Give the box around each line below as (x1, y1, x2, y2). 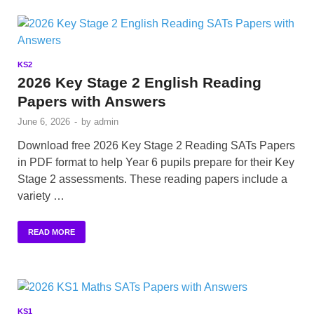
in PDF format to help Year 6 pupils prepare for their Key (18, 156, 294, 169)
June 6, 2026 (18, 116, 70, 128)
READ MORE (28, 228, 75, 237)
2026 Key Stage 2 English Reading (18, 74, 261, 91)
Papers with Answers (18, 93, 166, 110)
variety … (18, 190, 64, 203)
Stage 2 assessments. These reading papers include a (18, 173, 287, 186)
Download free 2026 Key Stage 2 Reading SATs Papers (18, 139, 295, 152)
